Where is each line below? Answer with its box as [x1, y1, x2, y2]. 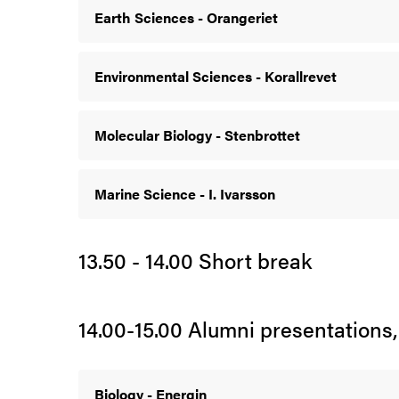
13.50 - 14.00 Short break [78, 244, 312, 275]
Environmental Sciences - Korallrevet [94, 65, 337, 86]
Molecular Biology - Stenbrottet [94, 124, 300, 145]
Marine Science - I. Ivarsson [94, 183, 275, 204]
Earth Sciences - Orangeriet [94, 6, 278, 28]
